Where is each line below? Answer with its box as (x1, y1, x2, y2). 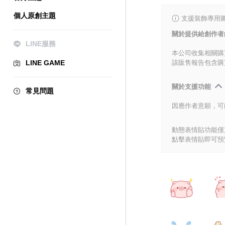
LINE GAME (26, 59, 65, 67)
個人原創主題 (14, 12, 56, 20)
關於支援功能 (172, 83, 211, 90)
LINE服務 (26, 40, 56, 48)
